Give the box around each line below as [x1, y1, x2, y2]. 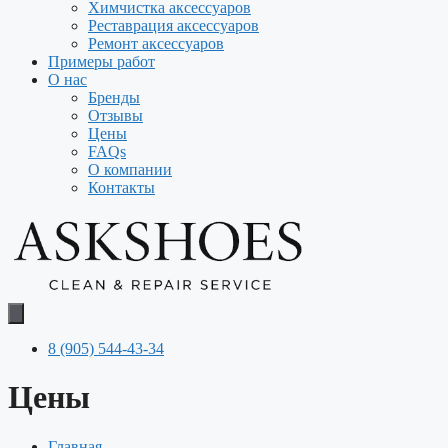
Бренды [88, 89, 140, 106]
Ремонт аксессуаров [88, 35, 224, 52]
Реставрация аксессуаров [88, 17, 259, 34]
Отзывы [88, 107, 143, 124]
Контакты [88, 179, 155, 196]
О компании [88, 161, 172, 178]
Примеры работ [48, 53, 155, 70]
